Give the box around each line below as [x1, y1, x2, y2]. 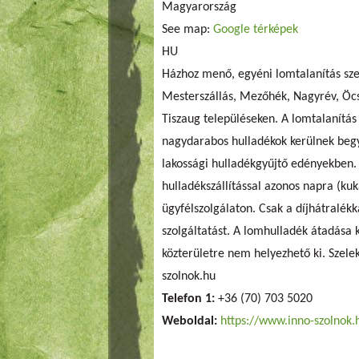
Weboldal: [162, 315, 220, 328]
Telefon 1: [162, 292, 218, 305]
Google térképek [213, 23, 298, 36]
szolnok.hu [162, 270, 216, 283]
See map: [162, 23, 213, 36]
